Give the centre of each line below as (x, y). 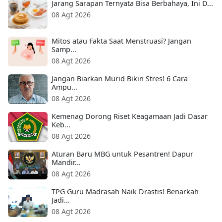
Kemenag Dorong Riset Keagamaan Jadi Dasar (130, 116)
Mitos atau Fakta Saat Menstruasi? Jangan (121, 41)
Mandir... (66, 163)
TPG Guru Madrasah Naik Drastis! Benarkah (125, 192)
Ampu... (64, 87)
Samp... (64, 50)
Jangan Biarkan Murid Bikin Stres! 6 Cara (120, 79)
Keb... (61, 125)
